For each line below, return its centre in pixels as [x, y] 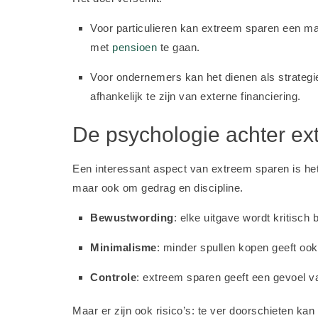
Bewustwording [132, 218]
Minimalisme [124, 247]
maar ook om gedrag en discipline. [158, 188]
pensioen [135, 47]
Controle [113, 277]
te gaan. [179, 47]
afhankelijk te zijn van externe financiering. [196, 96]
